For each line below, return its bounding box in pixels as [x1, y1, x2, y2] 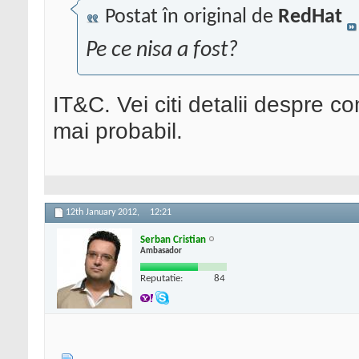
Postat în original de [100, 6, 278, 29]
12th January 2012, [66, 208, 142, 218]
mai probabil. [53, 118, 183, 144]
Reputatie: [140, 272, 183, 284]
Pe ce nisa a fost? [86, 39, 238, 63]
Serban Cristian [140, 234, 206, 245]
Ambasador [140, 246, 182, 256]
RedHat [278, 6, 342, 29]
